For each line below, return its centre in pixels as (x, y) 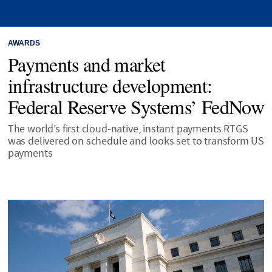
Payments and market (87, 64)
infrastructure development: (110, 85)
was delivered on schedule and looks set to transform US (136, 141)
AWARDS (24, 43)
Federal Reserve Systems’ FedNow (136, 106)
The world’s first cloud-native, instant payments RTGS (128, 129)
